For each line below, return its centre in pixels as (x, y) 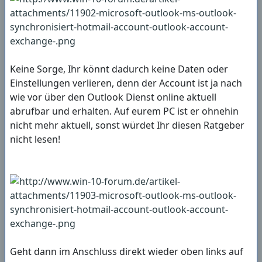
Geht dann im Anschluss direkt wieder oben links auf (127, 252)
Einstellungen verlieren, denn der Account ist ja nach (126, 83)
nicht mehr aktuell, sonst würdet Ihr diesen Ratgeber (127, 125)
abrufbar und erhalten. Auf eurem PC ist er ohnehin (124, 111)
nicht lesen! (35, 139)
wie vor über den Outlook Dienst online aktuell (113, 97)
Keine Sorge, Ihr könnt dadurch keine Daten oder (119, 69)
